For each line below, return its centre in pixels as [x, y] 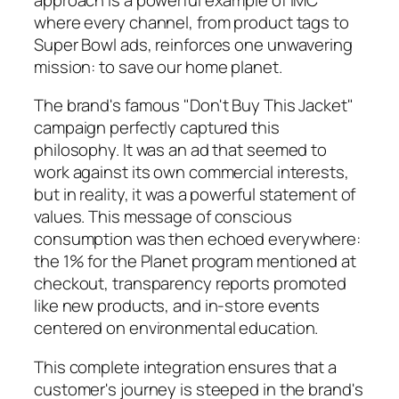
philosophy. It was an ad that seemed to [181, 150]
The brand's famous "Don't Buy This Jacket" [194, 106]
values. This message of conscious [163, 217]
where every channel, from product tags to [191, 22]
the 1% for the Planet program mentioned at [195, 261]
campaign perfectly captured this [157, 128]
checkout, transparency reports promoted [191, 284]
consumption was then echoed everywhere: [198, 239]
